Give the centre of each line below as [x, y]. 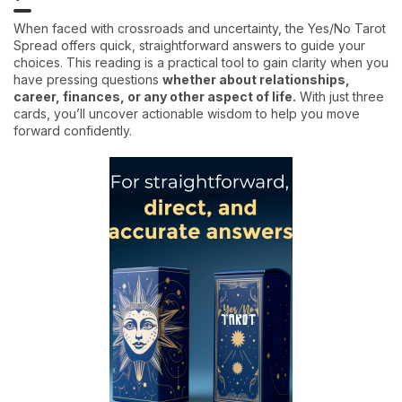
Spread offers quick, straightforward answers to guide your [189, 45]
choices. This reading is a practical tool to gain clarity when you [201, 62]
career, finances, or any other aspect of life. [155, 96]
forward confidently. [73, 130]
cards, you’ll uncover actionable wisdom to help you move [187, 113]
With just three [340, 96]
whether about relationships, [256, 79]
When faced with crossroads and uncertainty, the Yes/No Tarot [200, 28]
